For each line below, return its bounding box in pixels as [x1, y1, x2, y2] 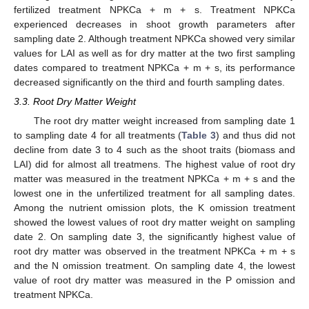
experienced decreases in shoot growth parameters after [14, 18, 295, 30]
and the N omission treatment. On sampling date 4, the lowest [14, 260, 295, 272]
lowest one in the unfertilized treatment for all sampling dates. [14, 188, 295, 199]
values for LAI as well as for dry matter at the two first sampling [14, 47, 295, 59]
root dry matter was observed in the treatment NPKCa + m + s [14, 246, 295, 257]
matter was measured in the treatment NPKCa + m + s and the [14, 173, 295, 185]
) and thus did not [216, 130, 296, 141]
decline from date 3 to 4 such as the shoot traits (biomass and [14, 144, 295, 156]
